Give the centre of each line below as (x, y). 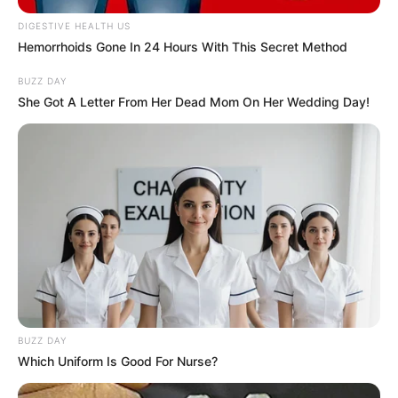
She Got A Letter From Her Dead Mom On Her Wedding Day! (194, 102)
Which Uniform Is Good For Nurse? (118, 361)
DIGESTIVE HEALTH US (74, 26)
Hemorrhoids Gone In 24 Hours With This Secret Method (183, 47)
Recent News (58, 307)
